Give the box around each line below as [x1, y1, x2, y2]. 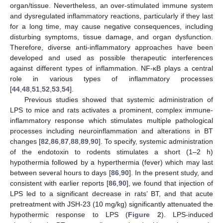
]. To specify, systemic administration [99, 137, 213, 146]
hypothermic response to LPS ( [10, 211, 128, 219]
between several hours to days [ [10, 169, 111, 177]
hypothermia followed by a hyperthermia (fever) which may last [10, 158, 213, 167]
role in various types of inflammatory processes [10, 75, 213, 83]
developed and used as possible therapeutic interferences [10, 54, 213, 62]
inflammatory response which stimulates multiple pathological [10, 116, 213, 125]
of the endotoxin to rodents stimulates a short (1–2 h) [10, 148, 213, 156]
